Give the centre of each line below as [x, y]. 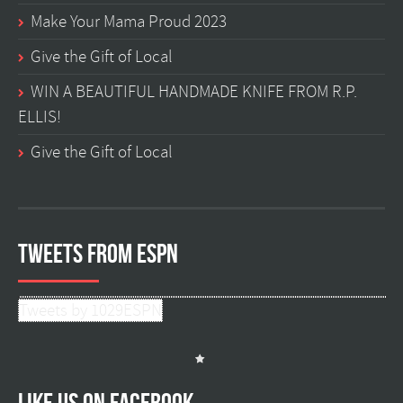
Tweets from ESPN [98, 253]
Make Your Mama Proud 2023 [129, 21]
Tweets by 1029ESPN [90, 310]
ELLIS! [40, 116]
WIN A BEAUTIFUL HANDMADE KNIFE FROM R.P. [194, 91]
